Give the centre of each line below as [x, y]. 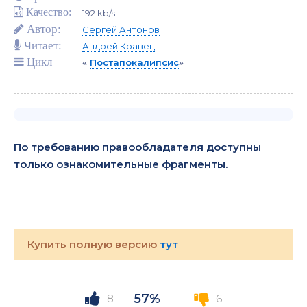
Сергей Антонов [121, 29]
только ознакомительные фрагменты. [121, 164]
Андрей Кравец [119, 46]
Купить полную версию [94, 244]
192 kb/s [99, 13]
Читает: [41, 45]
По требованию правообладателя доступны [137, 147]
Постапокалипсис [134, 62]
